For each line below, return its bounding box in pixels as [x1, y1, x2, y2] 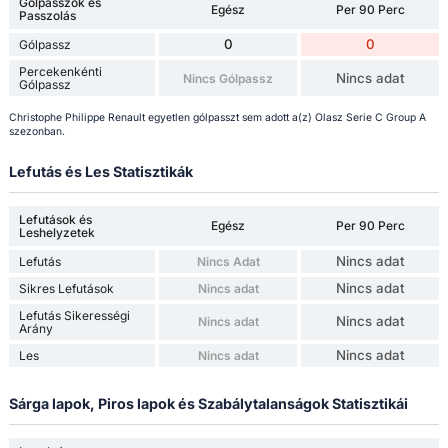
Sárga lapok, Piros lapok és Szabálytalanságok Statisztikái [8, 394, 408, 412]
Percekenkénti [18, 64, 102, 80]
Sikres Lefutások [18, 280, 114, 296]
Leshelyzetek [18, 224, 95, 240]
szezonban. [8, 124, 65, 138]
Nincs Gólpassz [183, 70, 274, 86]
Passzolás [18, 8, 76, 24]
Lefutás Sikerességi [18, 307, 130, 323]
